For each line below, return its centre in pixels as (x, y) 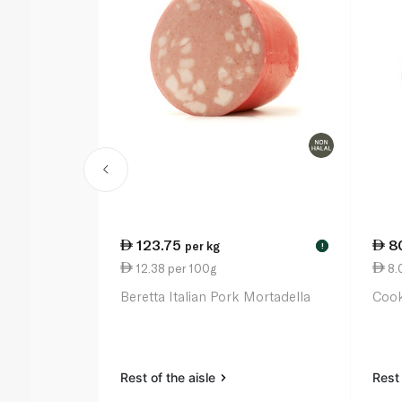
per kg (203, 246)
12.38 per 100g (175, 268)
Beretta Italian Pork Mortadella (216, 297)
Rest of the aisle (170, 378)
